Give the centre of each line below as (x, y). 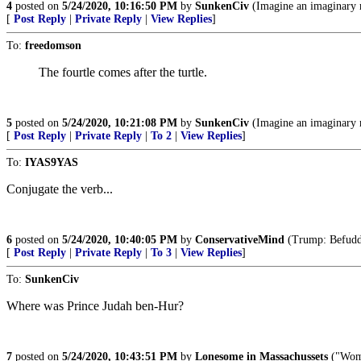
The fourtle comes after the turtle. (123, 73)
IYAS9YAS (52, 163)
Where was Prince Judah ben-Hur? (95, 306)
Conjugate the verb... (60, 189)
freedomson (53, 46)
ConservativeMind (240, 240)
